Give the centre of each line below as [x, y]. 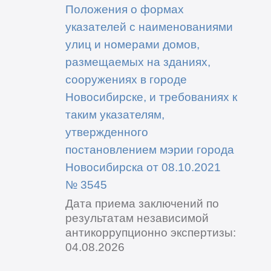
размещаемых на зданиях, [138, 61]
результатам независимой [137, 217]
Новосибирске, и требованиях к [151, 96]
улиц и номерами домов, [132, 44]
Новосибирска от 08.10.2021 [143, 167]
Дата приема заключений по [142, 203]
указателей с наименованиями [149, 26]
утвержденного [106, 132]
